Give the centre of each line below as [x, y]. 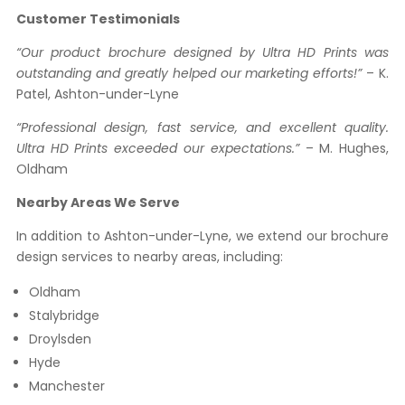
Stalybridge [64, 316]
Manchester [66, 386]
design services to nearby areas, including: [149, 257]
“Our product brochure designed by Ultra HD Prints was [202, 52]
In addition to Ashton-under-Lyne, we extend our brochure [202, 236]
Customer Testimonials [98, 19]
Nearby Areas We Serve [98, 202]
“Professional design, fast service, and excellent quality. [202, 127]
